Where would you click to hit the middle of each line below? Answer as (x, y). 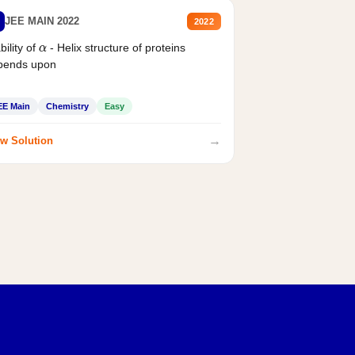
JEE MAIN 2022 (42, 21)
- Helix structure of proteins (116, 47)
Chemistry (67, 106)
